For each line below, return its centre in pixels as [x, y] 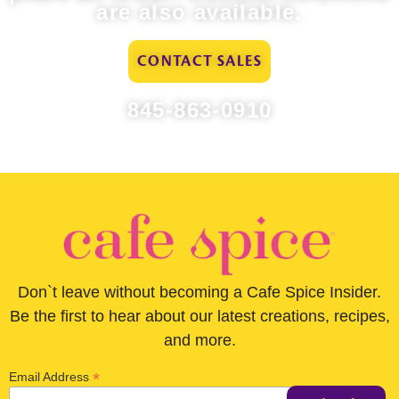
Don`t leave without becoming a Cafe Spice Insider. [199, 292]
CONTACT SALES [199, 61]
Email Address [51, 377]
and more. [199, 340]
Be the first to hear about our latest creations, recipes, [199, 316]
